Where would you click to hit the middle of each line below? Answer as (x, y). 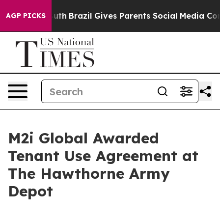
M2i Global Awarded (83, 138)
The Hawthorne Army (89, 173)
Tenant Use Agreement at (103, 156)
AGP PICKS (26, 16)
